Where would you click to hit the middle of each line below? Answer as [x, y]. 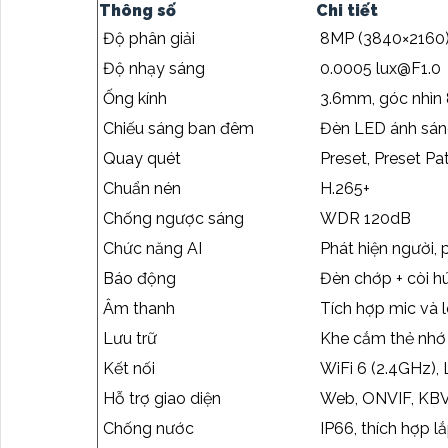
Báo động [139, 279]
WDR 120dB [365, 219]
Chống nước [148, 429]
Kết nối [129, 369]
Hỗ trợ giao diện [162, 399]
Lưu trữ [130, 339]
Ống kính [135, 99]
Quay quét [142, 159]
